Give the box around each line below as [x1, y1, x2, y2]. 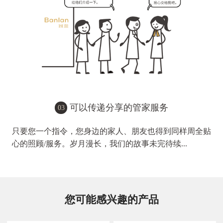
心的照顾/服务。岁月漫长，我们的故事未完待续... [12, 139, 187, 148]
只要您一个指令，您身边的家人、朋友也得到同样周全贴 [12, 127, 211, 136]
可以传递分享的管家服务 [70, 103, 168, 113]
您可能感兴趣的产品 [64, 195, 159, 206]
